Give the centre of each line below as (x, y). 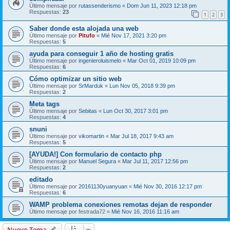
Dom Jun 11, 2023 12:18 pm (162, 5)
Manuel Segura (97, 161)
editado (41, 180)
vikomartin (91, 136)
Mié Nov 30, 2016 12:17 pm (168, 187)
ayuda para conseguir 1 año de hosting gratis (101, 54)
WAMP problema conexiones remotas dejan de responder (121, 205)
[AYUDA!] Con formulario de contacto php (95, 155)
